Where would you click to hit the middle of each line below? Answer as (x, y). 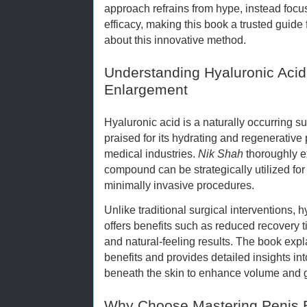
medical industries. (151, 154)
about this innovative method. (175, 40)
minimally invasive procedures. (179, 185)
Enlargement (146, 90)
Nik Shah (221, 154)
